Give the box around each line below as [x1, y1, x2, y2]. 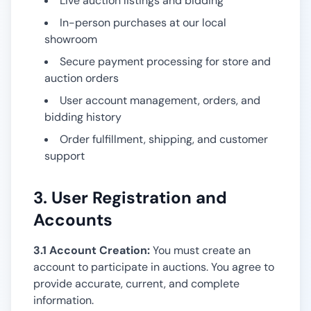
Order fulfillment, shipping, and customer [60, 132, 268, 146]
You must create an [150, 243, 251, 258]
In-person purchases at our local [60, 15, 226, 30]
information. [33, 293, 94, 308]
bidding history [44, 110, 121, 124]
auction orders [44, 71, 119, 85]
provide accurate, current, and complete [33, 276, 239, 291]
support [44, 149, 85, 163]
